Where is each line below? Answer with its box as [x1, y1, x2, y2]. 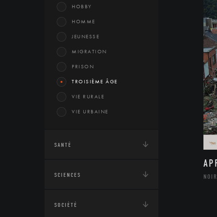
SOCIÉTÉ [54, 201, 77, 208]
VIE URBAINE [72, 108, 108, 115]
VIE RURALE [72, 93, 104, 100]
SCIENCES [54, 171, 81, 178]
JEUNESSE [72, 33, 99, 40]
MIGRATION [72, 48, 107, 55]
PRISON [72, 63, 94, 70]
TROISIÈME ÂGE [72, 78, 118, 85]
